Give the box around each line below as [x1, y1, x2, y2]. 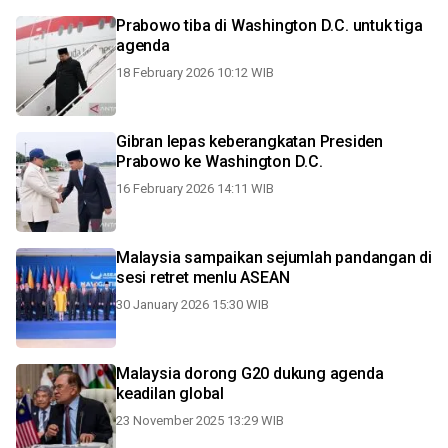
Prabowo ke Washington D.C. [116, 152, 323, 171]
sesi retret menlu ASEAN [116, 268, 290, 287]
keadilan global [116, 384, 224, 403]
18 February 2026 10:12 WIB [116, 65, 274, 80]
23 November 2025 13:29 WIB [116, 413, 284, 428]
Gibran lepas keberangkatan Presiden [116, 132, 383, 151]
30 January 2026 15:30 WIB [116, 297, 269, 312]
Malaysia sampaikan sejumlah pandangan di [116, 248, 432, 267]
